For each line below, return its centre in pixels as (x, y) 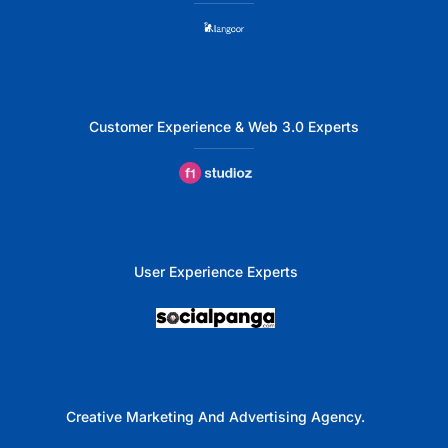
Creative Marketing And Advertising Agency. (215, 416)
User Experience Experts (215, 271)
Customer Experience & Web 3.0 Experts (224, 126)
